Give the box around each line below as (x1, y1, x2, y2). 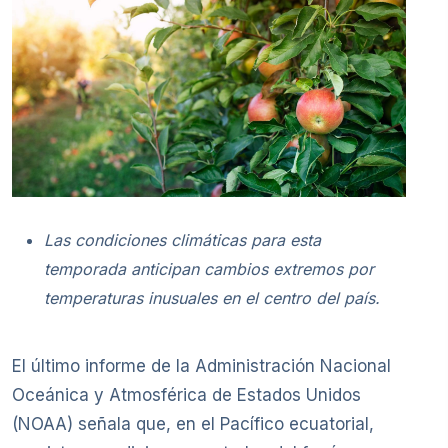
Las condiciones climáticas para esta (44, 229, 321, 250)
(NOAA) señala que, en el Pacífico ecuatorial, (12, 413, 374, 434)
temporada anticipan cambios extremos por (44, 258, 374, 279)
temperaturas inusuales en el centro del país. (44, 287, 380, 308)
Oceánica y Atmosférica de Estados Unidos (12, 384, 361, 405)
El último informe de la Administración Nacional (12, 355, 391, 376)
